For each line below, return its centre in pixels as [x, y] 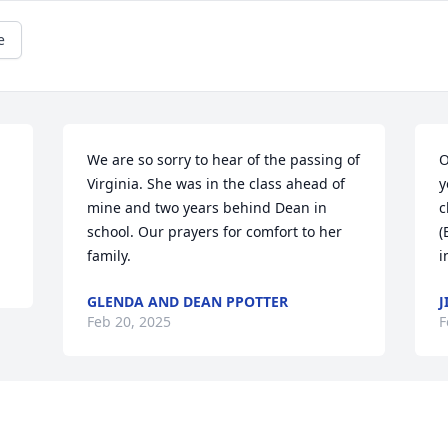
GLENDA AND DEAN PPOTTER [188, 302]
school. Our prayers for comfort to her [215, 232]
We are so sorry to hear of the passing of [224, 160]
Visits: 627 [224, 404]
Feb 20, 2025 [129, 322]
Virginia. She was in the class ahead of [216, 184]
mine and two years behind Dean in [207, 208]
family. [109, 256]
